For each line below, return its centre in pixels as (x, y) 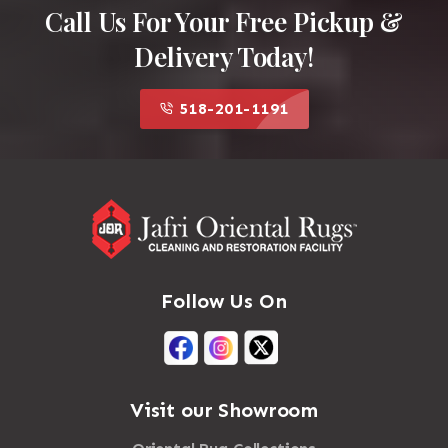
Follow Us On (224, 301)
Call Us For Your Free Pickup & (224, 22)
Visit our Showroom (224, 410)
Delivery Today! (224, 57)
